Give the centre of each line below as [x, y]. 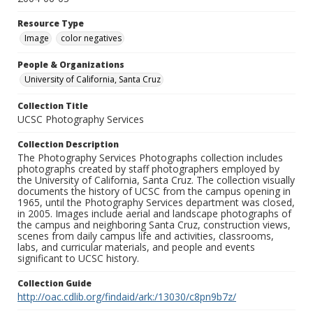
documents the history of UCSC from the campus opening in [154, 191]
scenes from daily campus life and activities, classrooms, [146, 236]
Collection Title [53, 106]
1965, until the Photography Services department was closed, [156, 203]
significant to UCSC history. [78, 259]
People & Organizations [71, 65]
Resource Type [51, 24]
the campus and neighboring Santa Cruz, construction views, [154, 225]
